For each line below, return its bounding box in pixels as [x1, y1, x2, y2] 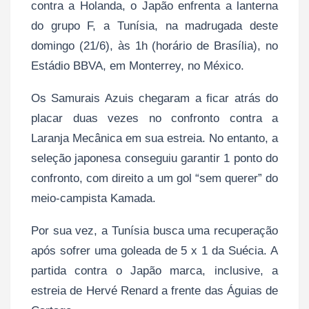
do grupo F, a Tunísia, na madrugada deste [31, 19, 278, 32]
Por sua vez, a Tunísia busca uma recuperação [31, 223, 278, 237]
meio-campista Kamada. [31, 191, 156, 205]
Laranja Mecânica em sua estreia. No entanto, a [31, 131, 278, 145]
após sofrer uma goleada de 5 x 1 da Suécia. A [31, 243, 278, 257]
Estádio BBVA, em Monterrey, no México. [31, 59, 244, 72]
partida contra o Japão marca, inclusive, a [31, 263, 278, 277]
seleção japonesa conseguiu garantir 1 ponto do [31, 151, 278, 165]
